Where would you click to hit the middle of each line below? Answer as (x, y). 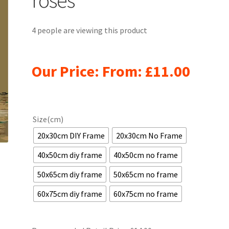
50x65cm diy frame (70, 174)
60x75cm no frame (146, 193)
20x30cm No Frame (150, 135)
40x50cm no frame (146, 155)
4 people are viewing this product (90, 30)
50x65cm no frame (146, 174)
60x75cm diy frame (70, 193)
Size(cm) (48, 119)
